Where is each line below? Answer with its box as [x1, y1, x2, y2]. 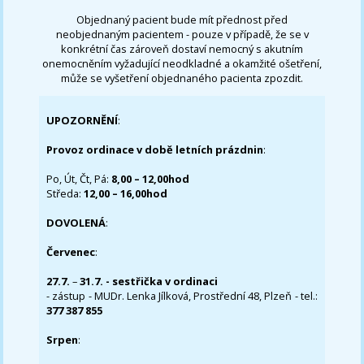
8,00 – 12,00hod [111, 171, 190, 187]
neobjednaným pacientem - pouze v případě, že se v [55, 26, 309, 41]
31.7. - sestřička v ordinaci [77, 274, 219, 289]
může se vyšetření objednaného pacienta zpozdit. [61, 70, 303, 85]
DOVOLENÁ [46, 215, 106, 231]
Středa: [46, 186, 84, 201]
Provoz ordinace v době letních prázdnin [46, 142, 264, 158]
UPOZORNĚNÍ [46, 113, 119, 128]
